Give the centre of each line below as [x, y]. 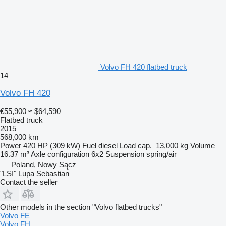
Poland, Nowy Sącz [44, 164]
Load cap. [136, 145]
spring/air [161, 154]
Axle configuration [60, 154]
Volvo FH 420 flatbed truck [144, 67]
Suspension [125, 154]
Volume [203, 145]
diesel [108, 145]
